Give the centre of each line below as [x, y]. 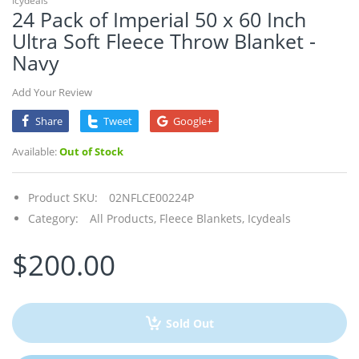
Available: [34, 152]
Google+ [193, 121]
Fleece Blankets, [202, 219]
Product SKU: [63, 198]
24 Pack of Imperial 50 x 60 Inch [159, 20]
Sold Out [190, 324]
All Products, [123, 219]
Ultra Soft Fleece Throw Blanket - [164, 41]
